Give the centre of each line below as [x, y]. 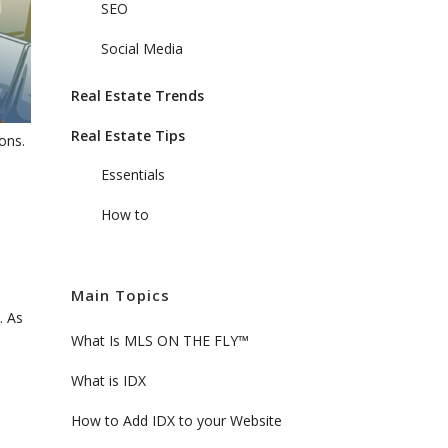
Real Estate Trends [137, 95]
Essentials [133, 174]
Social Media [142, 48]
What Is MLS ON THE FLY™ [160, 340]
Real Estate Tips [128, 135]
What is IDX [108, 380]
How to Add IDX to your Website [176, 420]
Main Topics [120, 295]
